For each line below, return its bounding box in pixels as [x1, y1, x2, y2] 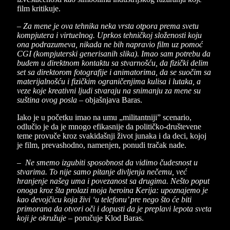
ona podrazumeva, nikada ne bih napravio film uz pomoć [17, 40, 203, 49]
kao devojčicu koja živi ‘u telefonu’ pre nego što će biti [17, 195, 191, 204]
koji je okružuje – [17, 214, 74, 223]
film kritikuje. [17, 4, 61, 13]
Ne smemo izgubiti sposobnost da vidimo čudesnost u [25, 158, 198, 167]
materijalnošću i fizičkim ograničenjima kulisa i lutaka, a [17, 77, 201, 86]
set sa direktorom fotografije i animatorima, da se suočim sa [17, 68, 211, 77]
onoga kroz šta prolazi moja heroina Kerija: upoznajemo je [17, 186, 208, 195]
